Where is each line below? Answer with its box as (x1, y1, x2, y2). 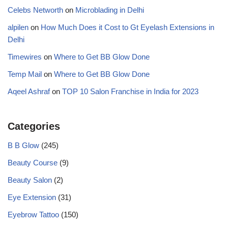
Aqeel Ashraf (8, 87, 50, 96)
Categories (8, 121, 60, 132)
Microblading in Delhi (75, 6, 144, 15)
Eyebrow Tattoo (8, 210, 59, 219)
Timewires (8, 52, 42, 62)
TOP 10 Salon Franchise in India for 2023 (62, 87, 198, 96)
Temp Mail (8, 70, 42, 79)
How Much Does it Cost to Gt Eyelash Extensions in (41, 23, 214, 32)
